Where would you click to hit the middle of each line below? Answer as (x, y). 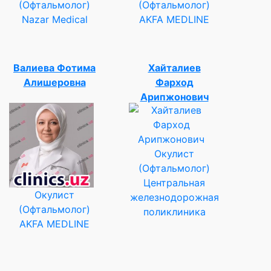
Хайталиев (174, 67)
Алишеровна (54, 82)
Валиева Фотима (54, 67)
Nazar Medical (54, 19)
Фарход (174, 82)
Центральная (174, 182)
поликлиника (174, 211)
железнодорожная (174, 197)
